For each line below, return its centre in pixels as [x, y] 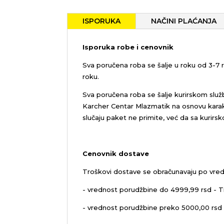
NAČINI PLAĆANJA [184, 21]
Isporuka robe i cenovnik [128, 47]
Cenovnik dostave [116, 154]
